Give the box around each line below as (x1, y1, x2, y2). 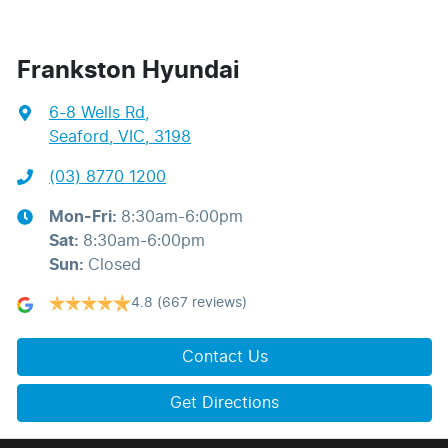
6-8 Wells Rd (49, 104, 145, 121)
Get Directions (170, 394, 279, 411)
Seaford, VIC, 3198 (49, 128, 191, 145)
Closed (88, 256, 141, 273)
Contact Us (181, 348, 268, 365)
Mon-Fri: (49, 208, 121, 225)
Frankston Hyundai (17, 58, 240, 83)
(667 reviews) (157, 295, 247, 310)
